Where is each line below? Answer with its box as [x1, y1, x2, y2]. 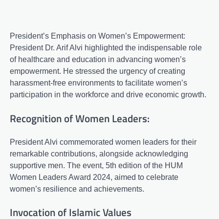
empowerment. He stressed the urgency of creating [10, 67, 185, 75]
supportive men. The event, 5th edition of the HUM [10, 161, 183, 170]
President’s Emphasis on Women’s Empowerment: [10, 32, 185, 40]
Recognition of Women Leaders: [10, 110, 150, 126]
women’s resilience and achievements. [10, 184, 144, 193]
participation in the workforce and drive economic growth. [10, 90, 206, 99]
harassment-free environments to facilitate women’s [10, 79, 187, 87]
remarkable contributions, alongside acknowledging [10, 149, 188, 158]
